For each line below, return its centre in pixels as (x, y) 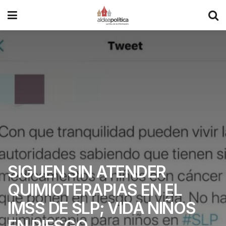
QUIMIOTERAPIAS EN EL (95, 190)
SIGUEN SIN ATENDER (87, 172)
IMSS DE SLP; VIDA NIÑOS (102, 208)
